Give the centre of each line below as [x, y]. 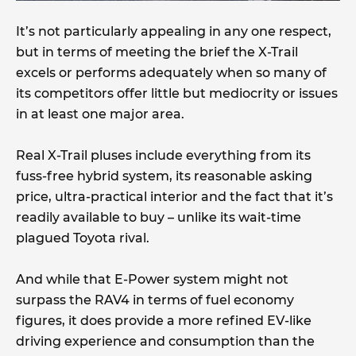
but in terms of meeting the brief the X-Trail [157, 52]
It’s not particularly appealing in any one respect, [174, 32]
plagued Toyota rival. [83, 238]
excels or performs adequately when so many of [171, 73]
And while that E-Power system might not [152, 280]
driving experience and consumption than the [165, 342]
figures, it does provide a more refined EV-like [164, 321]
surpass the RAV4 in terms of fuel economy [155, 300]
